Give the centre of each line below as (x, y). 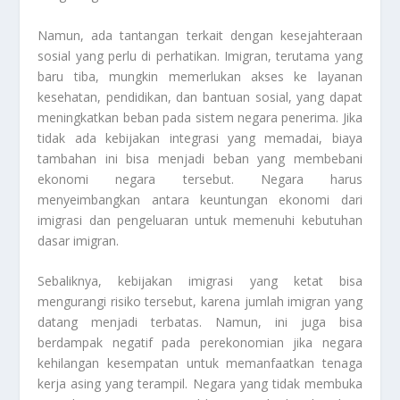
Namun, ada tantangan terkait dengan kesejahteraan (200, 35)
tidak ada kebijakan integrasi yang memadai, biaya (200, 137)
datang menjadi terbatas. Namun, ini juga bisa (200, 322)
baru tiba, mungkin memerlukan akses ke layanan (200, 76)
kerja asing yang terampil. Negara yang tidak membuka (200, 384)
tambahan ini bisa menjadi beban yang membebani (200, 158)
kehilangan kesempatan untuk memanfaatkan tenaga (200, 363)
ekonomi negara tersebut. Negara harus (200, 179)
